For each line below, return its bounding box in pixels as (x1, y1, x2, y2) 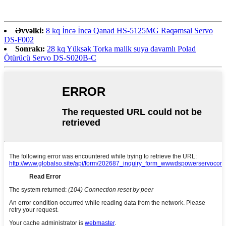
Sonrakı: (15, 44, 45, 53)
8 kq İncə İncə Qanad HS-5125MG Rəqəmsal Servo (46, 26, 213, 35)
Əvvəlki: (15, 26, 44, 35)
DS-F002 (4, 35, 34, 44)
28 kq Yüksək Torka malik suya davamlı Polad (47, 44, 196, 53)
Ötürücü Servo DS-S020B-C (4, 53, 96, 62)
